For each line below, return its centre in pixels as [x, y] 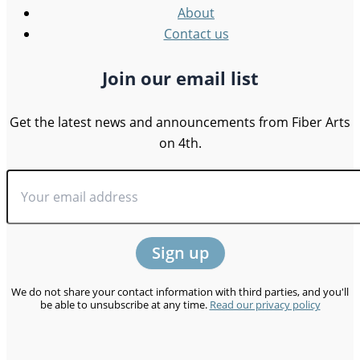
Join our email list [180, 78]
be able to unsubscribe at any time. [125, 305]
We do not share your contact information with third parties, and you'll [180, 292]
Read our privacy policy [265, 305]
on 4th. [180, 143]
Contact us [196, 33]
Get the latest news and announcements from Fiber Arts [180, 122]
